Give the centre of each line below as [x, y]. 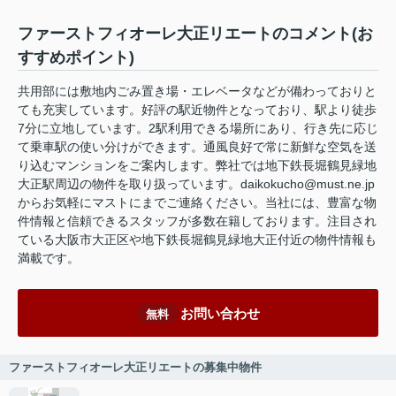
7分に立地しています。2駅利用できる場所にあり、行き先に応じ [198, 129]
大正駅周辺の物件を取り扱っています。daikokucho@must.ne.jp [196, 184]
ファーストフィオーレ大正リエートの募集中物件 [135, 368]
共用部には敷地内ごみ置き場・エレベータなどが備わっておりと [197, 91]
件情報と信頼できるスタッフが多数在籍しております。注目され [197, 221]
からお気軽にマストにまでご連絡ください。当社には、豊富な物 [197, 203]
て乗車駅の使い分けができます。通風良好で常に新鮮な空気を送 [197, 147]
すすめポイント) [76, 58]
